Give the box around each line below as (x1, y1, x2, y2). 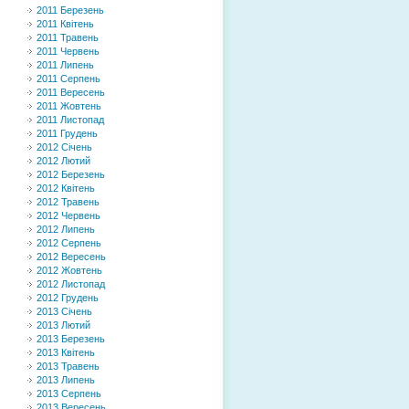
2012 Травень (37, 196, 100, 207)
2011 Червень (37, 46, 100, 57)
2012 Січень (37, 142, 92, 152)
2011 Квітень (37, 18, 94, 29)
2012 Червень (37, 210, 100, 221)
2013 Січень (37, 306, 92, 317)
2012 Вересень (37, 251, 106, 262)
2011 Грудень (37, 128, 98, 139)
